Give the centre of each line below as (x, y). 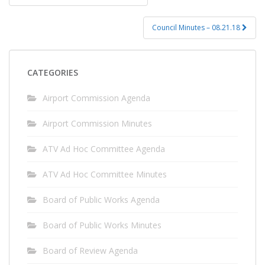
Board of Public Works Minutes (102, 225)
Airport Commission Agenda (96, 98)
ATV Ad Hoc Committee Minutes (105, 174)
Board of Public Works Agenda (101, 199)
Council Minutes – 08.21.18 (197, 27)
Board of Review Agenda (90, 250)
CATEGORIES (53, 72)
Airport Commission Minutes (97, 123)
